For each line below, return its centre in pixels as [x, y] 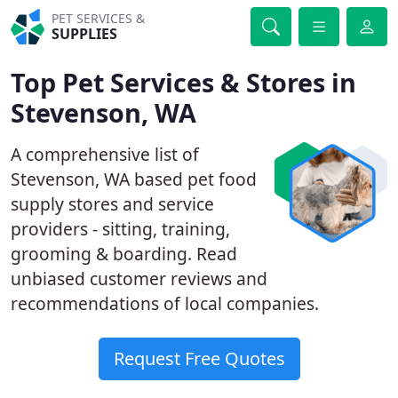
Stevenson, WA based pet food [134, 179]
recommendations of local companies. [165, 303]
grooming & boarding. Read [124, 254]
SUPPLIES [85, 34]
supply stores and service [112, 204]
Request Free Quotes [199, 358]
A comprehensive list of [105, 154]
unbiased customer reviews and [139, 279]
